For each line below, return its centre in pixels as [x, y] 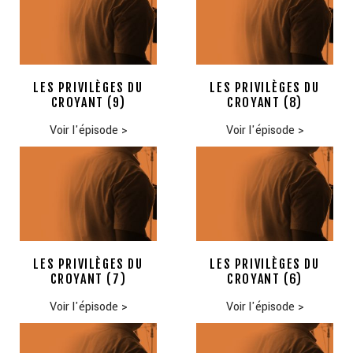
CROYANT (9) [88, 103]
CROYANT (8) [265, 103]
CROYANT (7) [88, 279]
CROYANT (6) [265, 279]
